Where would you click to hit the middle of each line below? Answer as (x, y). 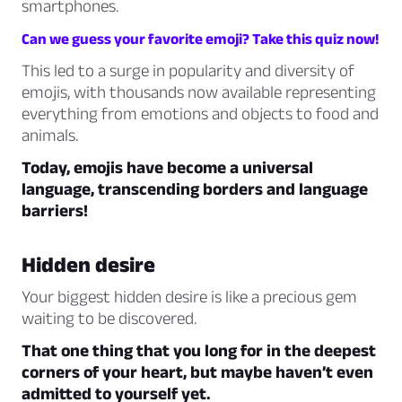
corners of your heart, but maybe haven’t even (197, 372)
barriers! (55, 211)
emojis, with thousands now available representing (199, 92)
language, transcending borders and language (195, 189)
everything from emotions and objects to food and (200, 114)
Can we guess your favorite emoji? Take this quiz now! (200, 39)
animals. (50, 135)
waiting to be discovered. (109, 319)
